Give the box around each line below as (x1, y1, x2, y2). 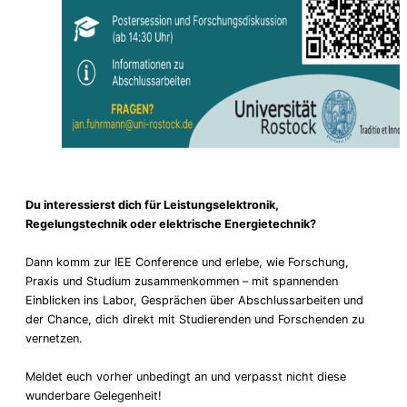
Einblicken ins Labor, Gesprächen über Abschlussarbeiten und (25, 293, 363, 307)
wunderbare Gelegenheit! (25, 388, 162, 402)
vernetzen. (25, 331, 83, 345)
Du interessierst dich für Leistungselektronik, (25, 197, 279, 212)
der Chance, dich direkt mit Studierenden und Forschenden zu (25, 312, 364, 326)
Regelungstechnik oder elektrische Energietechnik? (25, 216, 316, 231)
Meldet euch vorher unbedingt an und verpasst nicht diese (25, 369, 346, 383)
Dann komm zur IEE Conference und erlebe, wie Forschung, (25, 254, 349, 269)
